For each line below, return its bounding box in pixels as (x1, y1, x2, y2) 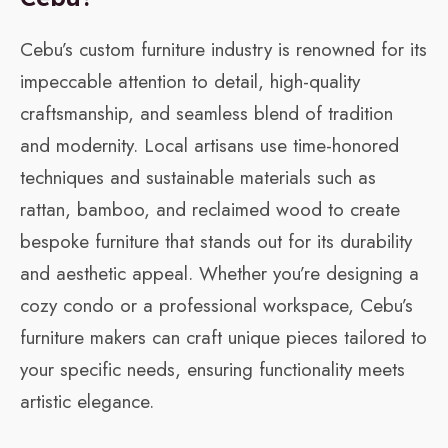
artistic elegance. (20, 388, 154, 416)
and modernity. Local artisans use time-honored (20, 132, 399, 160)
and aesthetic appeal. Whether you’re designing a (20, 260, 419, 288)
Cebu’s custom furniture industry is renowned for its (20, 36, 427, 64)
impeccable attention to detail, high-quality (20, 68, 360, 96)
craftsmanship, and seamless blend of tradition (20, 100, 393, 128)
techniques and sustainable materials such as (20, 164, 376, 192)
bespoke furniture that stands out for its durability (20, 228, 412, 256)
